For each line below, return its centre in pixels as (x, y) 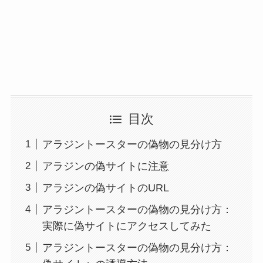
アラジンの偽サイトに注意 (105, 166)
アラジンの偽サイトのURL (105, 188)
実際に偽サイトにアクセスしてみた (127, 226)
